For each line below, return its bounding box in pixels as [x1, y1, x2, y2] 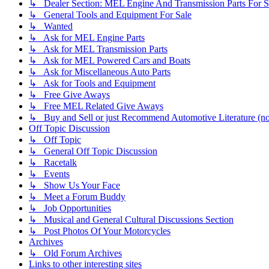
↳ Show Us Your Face [29, 180, 120, 190]
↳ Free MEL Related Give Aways [29, 100, 163, 111]
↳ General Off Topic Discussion [29, 145, 157, 156]
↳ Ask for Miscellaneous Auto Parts [29, 66, 171, 77]
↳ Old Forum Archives [29, 247, 122, 258]
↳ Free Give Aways [29, 89, 110, 100]
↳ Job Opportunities [29, 202, 111, 213]
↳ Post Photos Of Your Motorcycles [29, 225, 171, 236]
